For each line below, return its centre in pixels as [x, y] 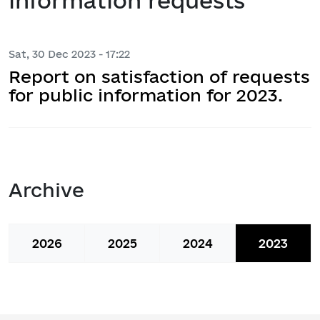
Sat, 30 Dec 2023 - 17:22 [69, 54]
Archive [46, 190]
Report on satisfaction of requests [159, 76]
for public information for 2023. [146, 95]
